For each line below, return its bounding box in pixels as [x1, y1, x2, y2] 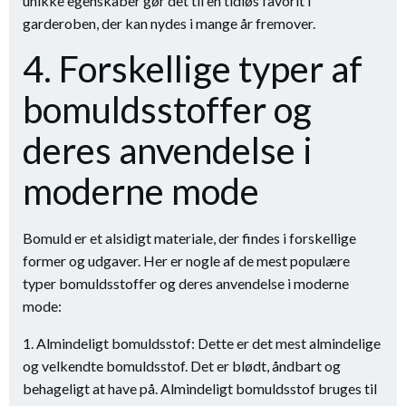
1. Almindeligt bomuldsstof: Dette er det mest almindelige [23, 334, 381, 352]
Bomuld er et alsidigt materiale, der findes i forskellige [23, 229, 356, 246]
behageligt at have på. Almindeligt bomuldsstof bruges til [23, 380, 377, 397]
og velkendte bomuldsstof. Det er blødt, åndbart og [23, 357, 341, 374]
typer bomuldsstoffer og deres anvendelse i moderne [23, 275, 349, 292]
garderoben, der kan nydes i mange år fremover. [23, 14, 315, 32]
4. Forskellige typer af [23, 47, 362, 91]
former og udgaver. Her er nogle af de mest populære [23, 252, 350, 269]
